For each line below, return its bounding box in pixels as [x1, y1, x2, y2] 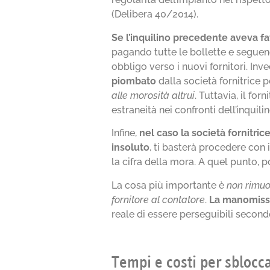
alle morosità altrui [111, 89, 195, 101]
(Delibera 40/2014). [111, 8, 199, 20]
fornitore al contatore [111, 193, 206, 206]
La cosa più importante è [111, 179, 227, 191]
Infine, [111, 127, 140, 139]
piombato [111, 75, 157, 87]
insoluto [111, 142, 150, 154]
